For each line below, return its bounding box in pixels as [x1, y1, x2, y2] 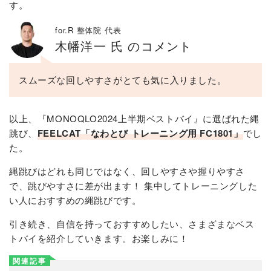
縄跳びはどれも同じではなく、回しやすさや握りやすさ [9, 165, 245, 178]
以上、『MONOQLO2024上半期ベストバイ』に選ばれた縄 [9, 112, 260, 125]
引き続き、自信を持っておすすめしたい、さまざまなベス [9, 217, 255, 230]
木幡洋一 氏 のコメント [55, 37, 192, 55]
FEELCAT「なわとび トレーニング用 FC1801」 [37, 126, 243, 140]
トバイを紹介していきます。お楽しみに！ [9, 232, 189, 245]
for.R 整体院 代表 [55, 24, 122, 36]
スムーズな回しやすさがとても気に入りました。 [19, 73, 227, 87]
